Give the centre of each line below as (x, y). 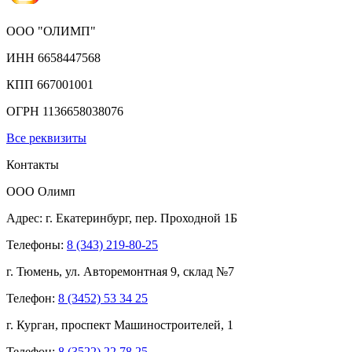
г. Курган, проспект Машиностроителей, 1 (120, 324)
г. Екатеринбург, (89, 218)
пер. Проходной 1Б (185, 218)
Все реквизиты (46, 137)
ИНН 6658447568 (53, 57)
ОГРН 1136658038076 (65, 111)
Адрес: (26, 218)
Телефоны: (37, 244)
